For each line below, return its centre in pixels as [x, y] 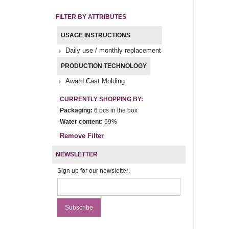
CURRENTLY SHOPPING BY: [101, 99]
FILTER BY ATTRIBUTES [91, 17]
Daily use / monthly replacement [113, 50]
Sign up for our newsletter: [94, 170]
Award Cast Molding [95, 81]
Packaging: [76, 110]
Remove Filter [82, 135]
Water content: [81, 121]
